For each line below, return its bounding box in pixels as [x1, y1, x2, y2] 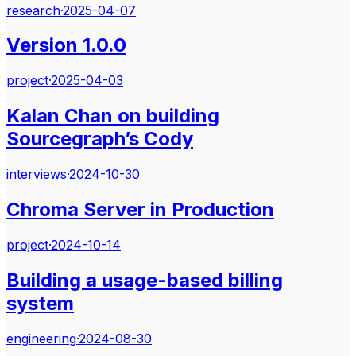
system [6, 291, 74, 315]
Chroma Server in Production [6, 198, 274, 222]
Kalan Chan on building [6, 104, 219, 128]
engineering [6, 330, 76, 346]
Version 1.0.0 [6, 33, 126, 57]
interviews [6, 166, 67, 183]
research [6, 2, 60, 18]
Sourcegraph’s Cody [6, 127, 193, 151]
